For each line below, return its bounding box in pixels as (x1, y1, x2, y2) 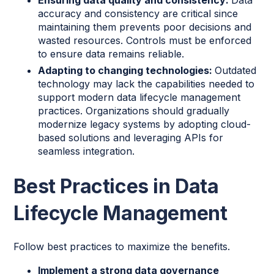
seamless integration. (38, 144, 135, 157)
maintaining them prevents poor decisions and (38, 20, 252, 33)
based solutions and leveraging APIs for (38, 131, 224, 144)
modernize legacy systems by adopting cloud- (38, 117, 251, 130)
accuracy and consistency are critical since (38, 7, 239, 20)
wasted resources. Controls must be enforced (38, 34, 252, 46)
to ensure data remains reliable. (38, 47, 185, 60)
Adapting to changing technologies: (38, 64, 215, 76)
